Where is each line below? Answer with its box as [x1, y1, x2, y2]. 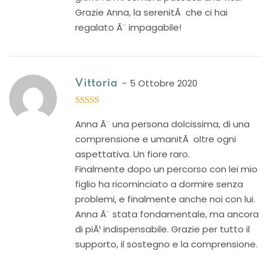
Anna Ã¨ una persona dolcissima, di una [75, 118, 250, 130]
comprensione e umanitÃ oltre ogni [75, 133, 236, 145]
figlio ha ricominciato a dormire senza [75, 178, 243, 190]
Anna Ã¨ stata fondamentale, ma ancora [75, 208, 259, 220]
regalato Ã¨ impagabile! [75, 21, 181, 34]
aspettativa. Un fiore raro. [75, 148, 190, 160]
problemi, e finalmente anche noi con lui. [75, 193, 255, 205]
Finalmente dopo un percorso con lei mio [75, 163, 258, 175]
